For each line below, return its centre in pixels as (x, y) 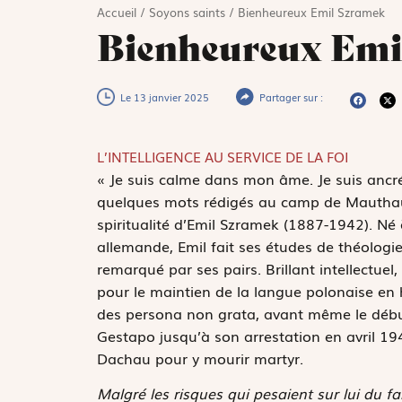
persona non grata (190, 313)
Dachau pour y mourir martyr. (200, 358)
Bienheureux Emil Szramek (311, 12)
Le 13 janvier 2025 (164, 96)
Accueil (116, 12)
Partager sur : (291, 96)
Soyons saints (187, 12)
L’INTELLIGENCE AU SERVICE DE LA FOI (222, 156)
